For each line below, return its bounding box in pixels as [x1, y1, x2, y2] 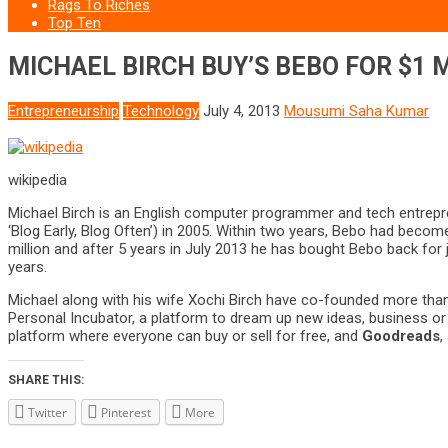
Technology [123, 102, 199, 120]
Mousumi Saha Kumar [284, 102, 429, 120]
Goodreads [362, 327, 440, 345]
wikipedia [8, 171, 67, 189]
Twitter [28, 404, 67, 421]
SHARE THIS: [8, 373, 84, 387]
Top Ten [48, 13, 101, 32]
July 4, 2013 [203, 102, 280, 120]
